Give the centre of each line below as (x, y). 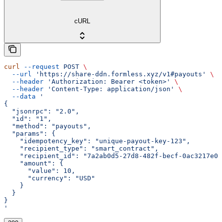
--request (40, 67)
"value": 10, (40, 171)
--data (20, 97)
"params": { (30, 134)
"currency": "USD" (50, 178)
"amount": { (34, 164)
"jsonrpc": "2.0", (42, 111)
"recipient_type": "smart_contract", (81, 149)
